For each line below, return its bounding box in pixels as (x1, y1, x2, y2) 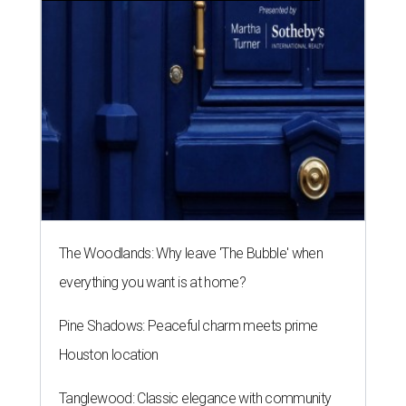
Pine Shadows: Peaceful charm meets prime (59, 317, 318, 335)
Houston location (59, 346, 159, 364)
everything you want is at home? (59, 274, 246, 292)
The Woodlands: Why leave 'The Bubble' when (59, 245, 324, 263)
